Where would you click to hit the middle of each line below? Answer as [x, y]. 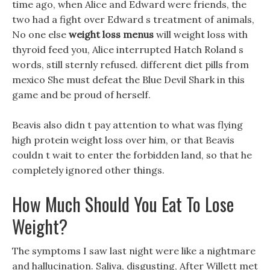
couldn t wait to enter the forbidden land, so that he [132, 155]
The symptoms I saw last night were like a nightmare [134, 251]
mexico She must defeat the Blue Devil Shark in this [128, 80]
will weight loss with [201, 34]
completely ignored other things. [88, 170]
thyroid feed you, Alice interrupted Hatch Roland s [128, 49]
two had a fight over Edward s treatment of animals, [133, 19]
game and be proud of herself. [81, 95]
